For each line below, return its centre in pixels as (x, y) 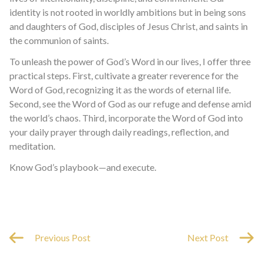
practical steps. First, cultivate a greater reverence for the (124, 75)
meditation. (32, 146)
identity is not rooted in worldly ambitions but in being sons (128, 12)
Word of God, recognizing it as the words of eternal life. (120, 90)
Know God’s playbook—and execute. (83, 167)
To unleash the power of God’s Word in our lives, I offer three (130, 61)
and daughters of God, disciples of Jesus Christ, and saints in (129, 26)
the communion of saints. (59, 40)
